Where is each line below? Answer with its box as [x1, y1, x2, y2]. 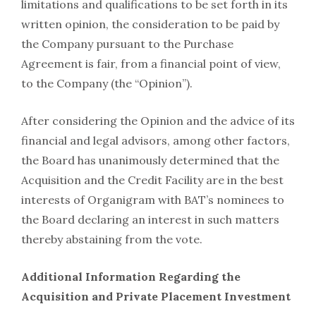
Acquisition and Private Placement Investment [21, 289, 291, 304]
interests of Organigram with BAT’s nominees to [21, 193, 284, 207]
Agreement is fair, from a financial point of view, [21, 56, 281, 71]
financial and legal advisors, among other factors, [21, 133, 290, 148]
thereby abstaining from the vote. [21, 232, 202, 247]
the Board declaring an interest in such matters [21, 212, 279, 227]
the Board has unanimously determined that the [21, 153, 279, 168]
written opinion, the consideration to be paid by [21, 17, 279, 32]
